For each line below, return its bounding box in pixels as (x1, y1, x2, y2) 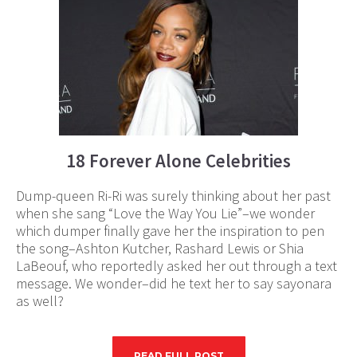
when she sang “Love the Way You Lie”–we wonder (16, 204, 315, 222)
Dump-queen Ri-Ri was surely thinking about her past (16, 186, 331, 205)
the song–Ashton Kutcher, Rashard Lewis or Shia (16, 239, 304, 257)
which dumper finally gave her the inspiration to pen (16, 222, 324, 240)
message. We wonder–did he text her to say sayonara (16, 274, 331, 292)
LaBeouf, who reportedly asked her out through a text (16, 257, 337, 275)
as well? (16, 292, 64, 310)
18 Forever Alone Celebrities (66, 149, 291, 172)
